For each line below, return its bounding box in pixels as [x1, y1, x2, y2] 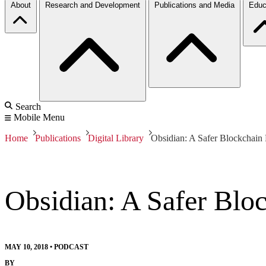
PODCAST [54, 242, 88, 251]
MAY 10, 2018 [5, 242, 48, 251]
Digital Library [88, 132, 144, 143]
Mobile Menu [14, 112, 65, 122]
